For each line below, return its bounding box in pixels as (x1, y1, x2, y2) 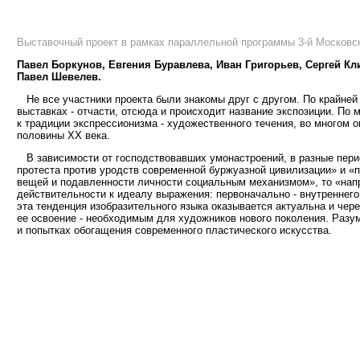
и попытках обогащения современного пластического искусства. (17, 224, 332, 237)
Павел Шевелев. (17, 71, 101, 84)
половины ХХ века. (17, 129, 110, 142)
